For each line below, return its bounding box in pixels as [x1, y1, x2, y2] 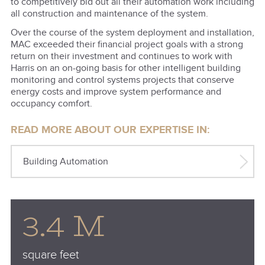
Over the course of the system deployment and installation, [10, 27, 254, 38]
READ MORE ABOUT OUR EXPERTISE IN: [10, 123, 209, 137]
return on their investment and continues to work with [10, 50, 232, 62]
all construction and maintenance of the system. [10, 8, 208, 20]
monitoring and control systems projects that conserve [10, 74, 234, 86]
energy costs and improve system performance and [10, 86, 221, 98]
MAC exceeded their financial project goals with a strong [10, 38, 243, 50]
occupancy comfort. [10, 98, 92, 109]
